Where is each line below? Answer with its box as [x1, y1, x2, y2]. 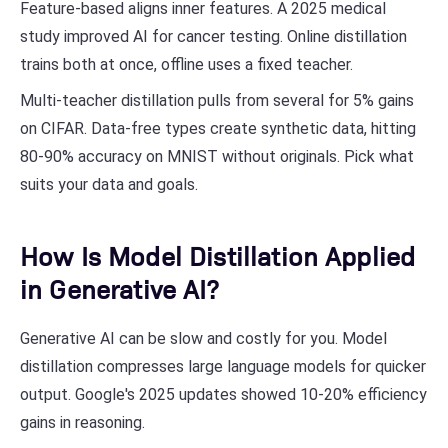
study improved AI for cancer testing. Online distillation [20, 27, 407, 46]
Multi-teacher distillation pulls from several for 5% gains [20, 91, 414, 110]
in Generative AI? [20, 271, 218, 305]
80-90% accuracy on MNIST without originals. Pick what [20, 147, 414, 166]
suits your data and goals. [20, 175, 198, 194]
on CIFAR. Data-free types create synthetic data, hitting [20, 119, 416, 138]
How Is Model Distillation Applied [20, 238, 416, 272]
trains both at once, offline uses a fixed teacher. [20, 55, 353, 74]
